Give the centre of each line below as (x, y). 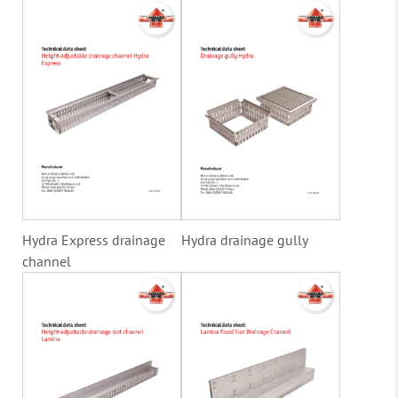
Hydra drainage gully (245, 239)
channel (47, 261)
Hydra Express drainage (94, 239)
